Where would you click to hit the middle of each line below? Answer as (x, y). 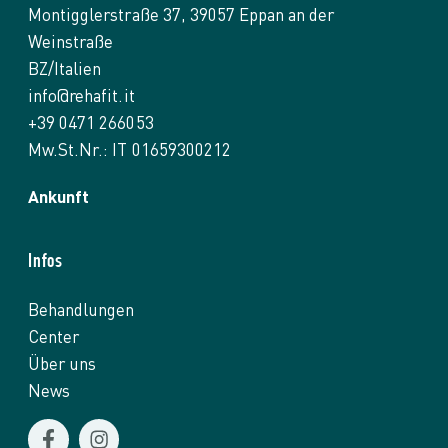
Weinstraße (71, 41)
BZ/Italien (65, 68)
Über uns (62, 363)
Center (54, 336)
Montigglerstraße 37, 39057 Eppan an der (181, 14)
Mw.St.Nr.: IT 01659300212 (129, 149)
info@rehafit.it (81, 95)
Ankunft (59, 196)
